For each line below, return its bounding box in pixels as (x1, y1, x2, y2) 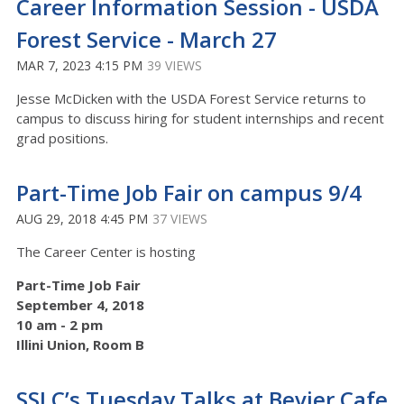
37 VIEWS (152, 210, 207, 228)
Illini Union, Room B (16, 335, 144, 354)
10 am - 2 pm (16, 316, 103, 335)
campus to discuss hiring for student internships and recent (16, 109, 384, 128)
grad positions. (16, 129, 108, 148)
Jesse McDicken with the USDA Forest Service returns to (16, 89, 366, 108)
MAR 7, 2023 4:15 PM (16, 57, 142, 75)
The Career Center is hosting (16, 243, 196, 262)
